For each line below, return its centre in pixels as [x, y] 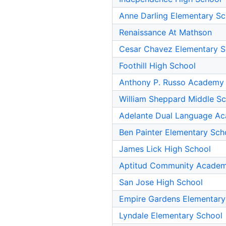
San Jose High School [161, 182]
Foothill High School [157, 66]
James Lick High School [165, 149]
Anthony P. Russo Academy [172, 82]
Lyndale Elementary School [171, 216]
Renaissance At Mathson [165, 33]
